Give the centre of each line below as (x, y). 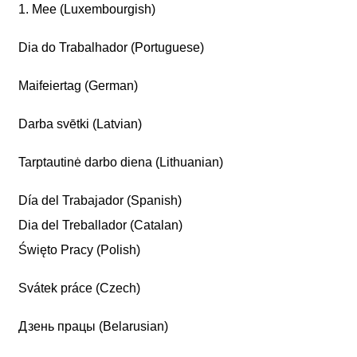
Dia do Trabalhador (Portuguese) (112, 47)
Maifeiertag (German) (78, 86)
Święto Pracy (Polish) (80, 250)
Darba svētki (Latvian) (80, 124)
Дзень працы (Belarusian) (94, 326)
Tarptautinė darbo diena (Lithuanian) (121, 162)
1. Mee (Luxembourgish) (87, 9)
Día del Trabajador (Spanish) (100, 200)
